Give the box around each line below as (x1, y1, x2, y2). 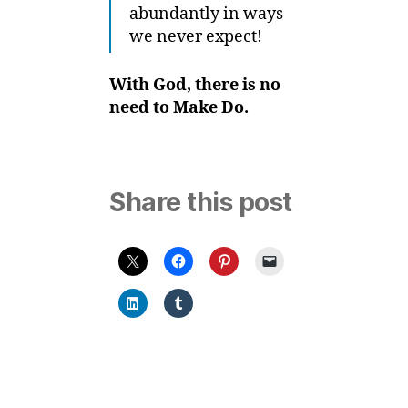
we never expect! (129, 26, 262, 47)
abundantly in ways (129, 4, 283, 25)
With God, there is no (109, 74, 280, 96)
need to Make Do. (109, 97, 249, 118)
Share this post (109, 186, 292, 218)
